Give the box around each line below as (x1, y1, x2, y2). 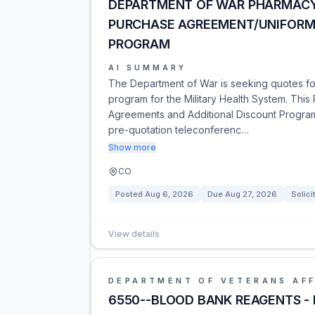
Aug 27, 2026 (225, 189, 277, 199)
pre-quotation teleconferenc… (108, 124, 249, 136)
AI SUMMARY (108, 63, 186, 72)
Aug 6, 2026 (145, 189, 193, 199)
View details (108, 229, 160, 239)
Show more (108, 142, 156, 153)
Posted (115, 189, 145, 199)
